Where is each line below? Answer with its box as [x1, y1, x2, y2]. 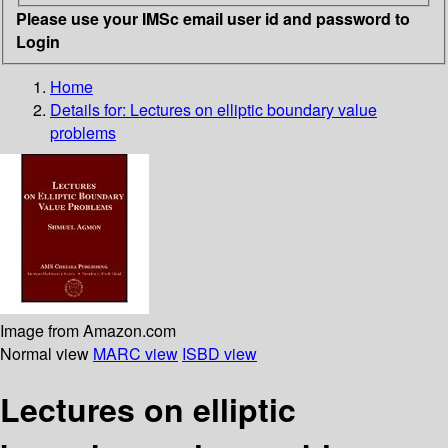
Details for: [50, 97, 130, 121]
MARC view [93, 341, 178, 365]
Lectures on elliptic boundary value [130, 97, 377, 121]
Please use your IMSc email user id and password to [16, 6, 410, 30]
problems [50, 120, 116, 144]
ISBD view [182, 341, 257, 365]
